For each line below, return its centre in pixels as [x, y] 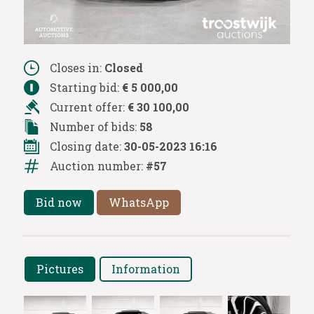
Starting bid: [86, 87]
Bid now [59, 202]
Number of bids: [94, 126]
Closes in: [77, 67]
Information [145, 268]
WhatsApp [138, 202]
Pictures [60, 268]
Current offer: [88, 107]
